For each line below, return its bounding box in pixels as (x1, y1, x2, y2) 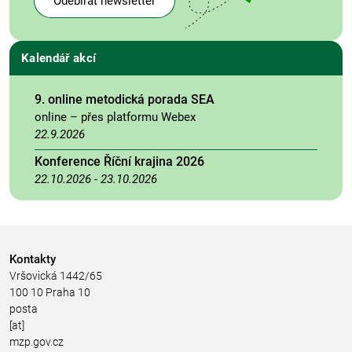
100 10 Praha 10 (9, 286, 90, 299)
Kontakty (9, 252, 56, 266)
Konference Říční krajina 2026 (35, 153, 204, 169)
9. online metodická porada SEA (35, 91, 214, 107)
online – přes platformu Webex (35, 109, 196, 124)
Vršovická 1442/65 (9, 269, 102, 282)
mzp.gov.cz (9, 335, 64, 348)
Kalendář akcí (21, 50, 97, 65)
